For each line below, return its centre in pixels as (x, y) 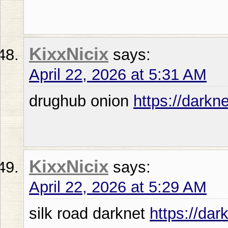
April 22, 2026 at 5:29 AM (118, 187)
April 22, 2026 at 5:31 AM (118, 74)
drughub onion (81, 101)
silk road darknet (89, 213)
